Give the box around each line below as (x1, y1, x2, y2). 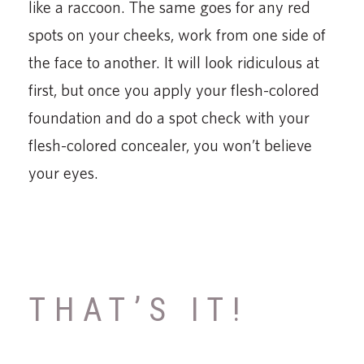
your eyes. (28, 162, 98, 182)
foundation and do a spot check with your (28, 107, 310, 127)
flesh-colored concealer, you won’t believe (28, 135, 312, 154)
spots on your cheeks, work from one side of (28, 24, 326, 44)
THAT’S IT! (28, 290, 249, 329)
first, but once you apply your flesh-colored (28, 80, 319, 99)
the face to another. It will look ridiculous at (28, 52, 319, 71)
